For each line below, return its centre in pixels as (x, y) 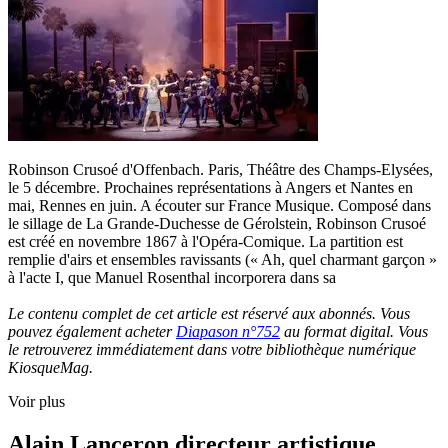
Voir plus (36, 401)
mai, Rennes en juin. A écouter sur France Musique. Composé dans (219, 205)
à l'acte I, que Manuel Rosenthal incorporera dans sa (172, 277)
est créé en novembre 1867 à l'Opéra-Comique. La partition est (205, 241)
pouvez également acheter (92, 331)
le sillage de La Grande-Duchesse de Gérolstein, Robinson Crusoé (217, 223)
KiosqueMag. (50, 367)
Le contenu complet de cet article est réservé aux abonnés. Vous (209, 313)
